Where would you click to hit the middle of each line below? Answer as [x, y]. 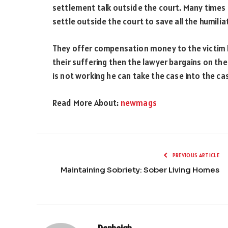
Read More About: [87, 103]
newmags [138, 103]
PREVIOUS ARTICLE [195, 155]
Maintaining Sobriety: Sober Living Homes [140, 169]
